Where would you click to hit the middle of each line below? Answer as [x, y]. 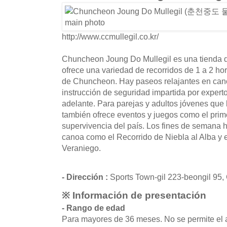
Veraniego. [81, 148]
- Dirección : [86, 177]
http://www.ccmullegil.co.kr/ [110, 36]
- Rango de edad [93, 208]
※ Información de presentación [134, 196]
